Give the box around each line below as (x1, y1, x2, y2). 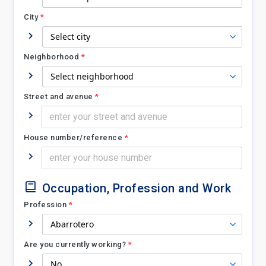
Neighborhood (24, 52, 79, 61)
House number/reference (24, 133, 122, 142)
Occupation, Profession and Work (42, 181, 231, 195)
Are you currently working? (24, 240, 126, 249)
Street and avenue (24, 92, 93, 101)
